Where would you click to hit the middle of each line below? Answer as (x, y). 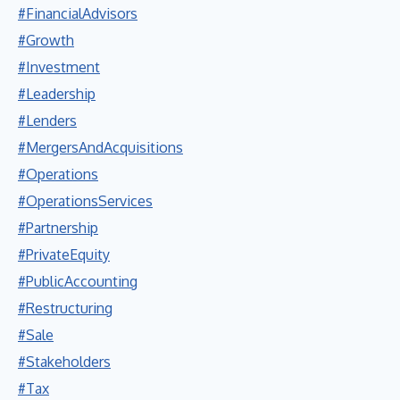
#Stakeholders (64, 361)
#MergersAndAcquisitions (100, 147)
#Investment (59, 67)
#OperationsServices (85, 200)
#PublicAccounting (78, 281)
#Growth (46, 40)
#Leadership (57, 93)
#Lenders (47, 120)
